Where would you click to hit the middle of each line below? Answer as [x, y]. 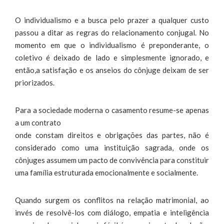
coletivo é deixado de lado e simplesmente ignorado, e [112, 57]
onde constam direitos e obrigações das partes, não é [112, 135]
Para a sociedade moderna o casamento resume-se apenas [112, 110]
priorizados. [35, 82]
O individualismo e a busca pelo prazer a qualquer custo [112, 20]
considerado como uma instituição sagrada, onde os [112, 147]
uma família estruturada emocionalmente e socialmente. [106, 172]
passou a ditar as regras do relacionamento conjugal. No [112, 32]
